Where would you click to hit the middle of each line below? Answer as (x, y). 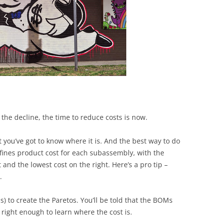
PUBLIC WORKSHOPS (29, 15)
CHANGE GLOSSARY (27, 35)
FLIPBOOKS (119, 47)
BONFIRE (116, 7)
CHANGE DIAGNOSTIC (30, 55)
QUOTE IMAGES (125, 27)
